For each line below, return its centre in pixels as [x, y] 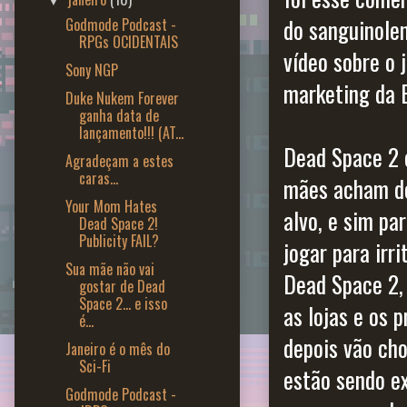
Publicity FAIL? [119, 240]
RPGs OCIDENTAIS [128, 41]
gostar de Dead [122, 286]
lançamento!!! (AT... [131, 132]
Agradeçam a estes [119, 160]
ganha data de [119, 115]
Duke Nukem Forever [122, 98]
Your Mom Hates [111, 206]
